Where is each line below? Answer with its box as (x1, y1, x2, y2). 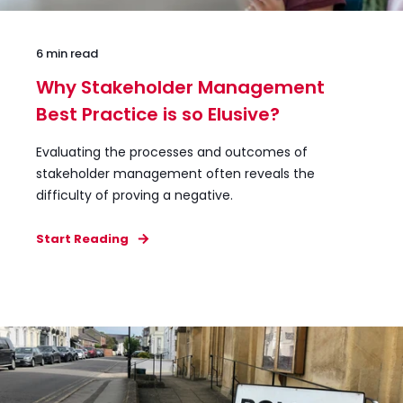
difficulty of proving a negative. (36, 185, 233, 204)
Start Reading (36, 229, 129, 247)
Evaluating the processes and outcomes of (36, 142, 308, 161)
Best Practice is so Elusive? (36, 101, 280, 127)
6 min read (36, 44, 98, 62)
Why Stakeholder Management (36, 74, 325, 100)
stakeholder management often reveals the (36, 164, 315, 183)
